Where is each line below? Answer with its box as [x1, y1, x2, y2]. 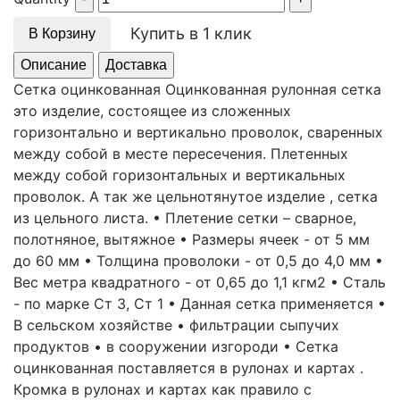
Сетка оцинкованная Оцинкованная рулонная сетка [13, 80, 381, 98]
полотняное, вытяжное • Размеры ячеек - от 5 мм [13, 230, 370, 248]
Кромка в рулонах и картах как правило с [13, 380, 312, 398]
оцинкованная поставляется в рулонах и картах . [13, 359, 363, 377]
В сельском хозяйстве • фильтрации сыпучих [13, 316, 339, 334]
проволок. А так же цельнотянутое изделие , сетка [13, 187, 378, 205]
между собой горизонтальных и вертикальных [13, 166, 346, 184]
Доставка [105, 57, 167, 72]
